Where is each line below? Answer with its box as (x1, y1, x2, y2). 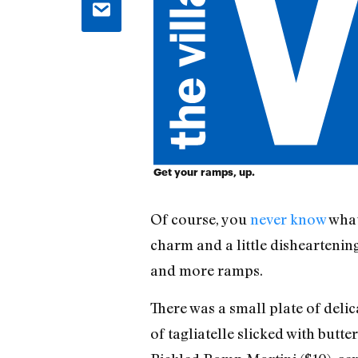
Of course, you (149, 210, 250, 229)
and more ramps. (149, 261, 263, 280)
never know (249, 210, 326, 229)
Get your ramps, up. (153, 165, 255, 178)
